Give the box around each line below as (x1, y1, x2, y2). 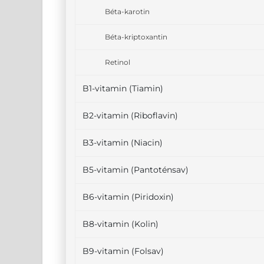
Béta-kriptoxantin (105, 32, 167, 41)
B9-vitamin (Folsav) (82, 246, 164, 256)
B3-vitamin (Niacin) (82, 137, 163, 148)
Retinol (105, 58, 130, 67)
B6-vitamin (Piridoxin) (82, 192, 174, 202)
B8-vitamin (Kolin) (82, 219, 159, 229)
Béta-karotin (105, 7, 150, 16)
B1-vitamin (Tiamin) (82, 83, 163, 94)
